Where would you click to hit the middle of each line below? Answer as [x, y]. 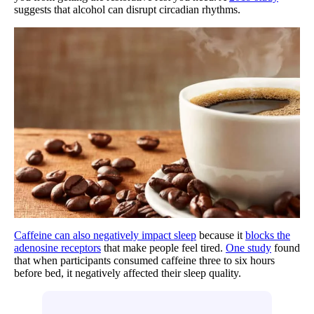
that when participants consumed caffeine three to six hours [144, 260]
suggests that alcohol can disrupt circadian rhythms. [130, 9]
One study [248, 247]
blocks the [268, 235]
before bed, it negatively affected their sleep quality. [129, 273]
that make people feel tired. [163, 247]
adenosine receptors [57, 247]
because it [221, 235]
